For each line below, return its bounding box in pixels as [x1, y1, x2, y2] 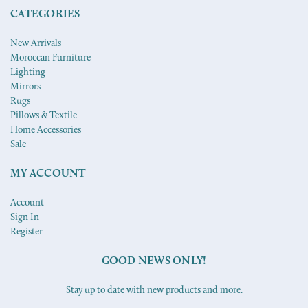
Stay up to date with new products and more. [65, 285, 243, 296]
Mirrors [10, 82, 41, 93]
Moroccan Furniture [10, 53, 91, 64]
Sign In [10, 212, 39, 223]
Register [10, 227, 43, 238]
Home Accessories [10, 125, 81, 136]
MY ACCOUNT [10, 168, 86, 180]
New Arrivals [10, 38, 61, 49]
